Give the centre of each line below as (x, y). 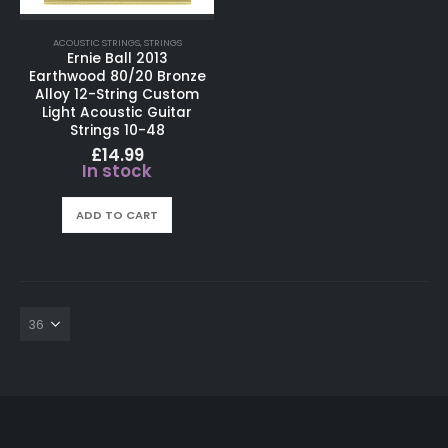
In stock (117, 170)
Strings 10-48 (117, 130)
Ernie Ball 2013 (117, 58)
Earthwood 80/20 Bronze (117, 76)
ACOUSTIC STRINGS (96, 42)
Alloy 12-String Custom (117, 94)
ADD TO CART (117, 215)
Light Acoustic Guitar (117, 112)
